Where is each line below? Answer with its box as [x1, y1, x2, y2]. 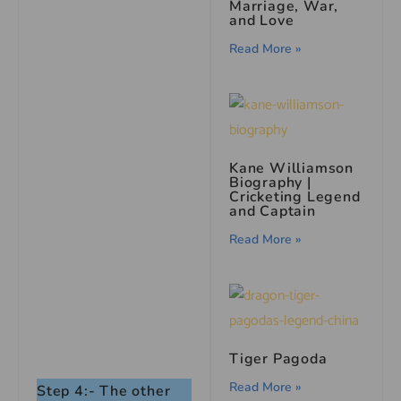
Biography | [229, 172, 311, 192]
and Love [229, 10, 294, 30]
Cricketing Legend [229, 186, 361, 207]
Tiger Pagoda [229, 348, 328, 369]
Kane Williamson [229, 158, 354, 178]
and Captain [229, 200, 316, 221]
